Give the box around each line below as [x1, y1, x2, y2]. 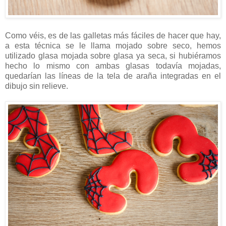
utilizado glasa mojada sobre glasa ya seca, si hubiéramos [5, 51, 221, 60]
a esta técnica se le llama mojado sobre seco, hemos [5, 41, 221, 50]
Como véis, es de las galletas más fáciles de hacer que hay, [5, 31, 221, 40]
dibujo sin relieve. [5, 81, 68, 90]
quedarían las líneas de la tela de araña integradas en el [5, 71, 221, 80]
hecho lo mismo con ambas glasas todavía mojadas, [5, 61, 221, 70]
